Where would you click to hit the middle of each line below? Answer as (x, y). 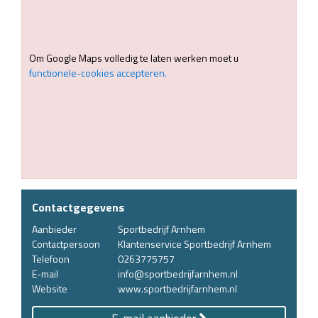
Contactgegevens (78, 207)
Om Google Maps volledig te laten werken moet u (134, 57)
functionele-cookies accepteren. (98, 72)
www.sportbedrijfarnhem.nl (177, 288)
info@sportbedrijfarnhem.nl (178, 273)
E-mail (45, 273)
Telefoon (51, 258)
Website (50, 288)
